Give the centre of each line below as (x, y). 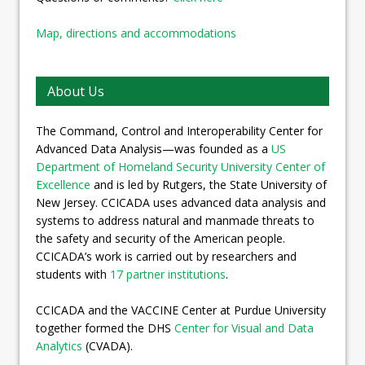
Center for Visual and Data (244, 328)
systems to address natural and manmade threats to (175, 220)
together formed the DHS (105, 328)
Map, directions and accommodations (136, 33)
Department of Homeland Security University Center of (180, 166)
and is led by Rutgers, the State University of (209, 184)
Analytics (59, 345)
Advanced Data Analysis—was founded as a (154, 148)
